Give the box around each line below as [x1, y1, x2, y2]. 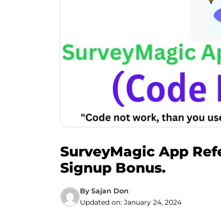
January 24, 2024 [124, 198, 182, 207]
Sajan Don [91, 186, 129, 195]
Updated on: [80, 198, 124, 207]
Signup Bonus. [60, 159, 166, 176]
